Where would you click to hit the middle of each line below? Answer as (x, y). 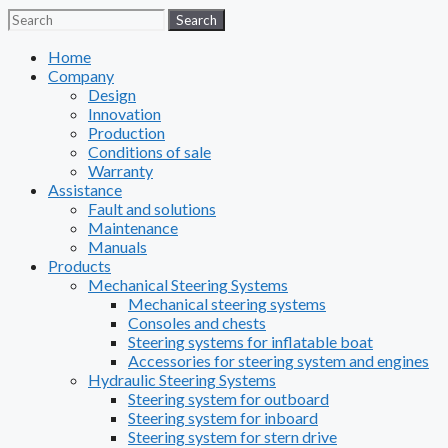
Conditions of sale (149, 152)
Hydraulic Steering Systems (182, 380)
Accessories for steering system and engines (278, 361)
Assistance (85, 190)
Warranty (120, 171)
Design (112, 95)
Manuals (117, 247)
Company (81, 76)
